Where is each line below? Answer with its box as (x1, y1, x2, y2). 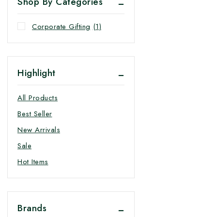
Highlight (17, 66, 56, 79)
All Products (17, 92, 58, 103)
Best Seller (17, 108, 52, 119)
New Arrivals (17, 124, 60, 135)
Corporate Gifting (32, 21, 91, 32)
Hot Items (17, 156, 48, 167)
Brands (17, 201, 46, 215)
